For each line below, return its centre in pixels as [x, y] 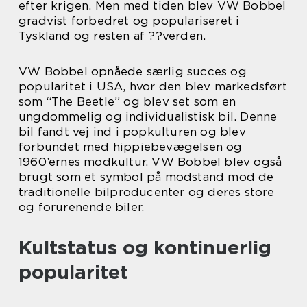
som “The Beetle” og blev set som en [127, 102]
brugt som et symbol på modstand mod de [146, 177]
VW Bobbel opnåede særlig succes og [133, 72]
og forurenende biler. [82, 207]
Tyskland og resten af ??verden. [112, 36]
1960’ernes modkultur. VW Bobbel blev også [150, 162]
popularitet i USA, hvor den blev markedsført [153, 87]
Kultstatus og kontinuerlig [145, 248]
